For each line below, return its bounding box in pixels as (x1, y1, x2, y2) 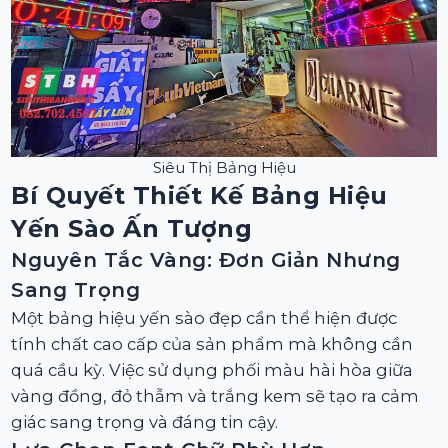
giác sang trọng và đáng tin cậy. (11, 412, 279, 433)
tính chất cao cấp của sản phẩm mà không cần (11, 334, 414, 355)
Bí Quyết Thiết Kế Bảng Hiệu (11, 181, 388, 211)
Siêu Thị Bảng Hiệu (152, 158, 296, 178)
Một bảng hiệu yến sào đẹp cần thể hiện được (11, 308, 398, 329)
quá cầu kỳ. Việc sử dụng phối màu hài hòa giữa (11, 360, 414, 381)
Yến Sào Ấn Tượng (11, 214, 253, 244)
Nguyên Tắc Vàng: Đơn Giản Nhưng (11, 248, 401, 273)
